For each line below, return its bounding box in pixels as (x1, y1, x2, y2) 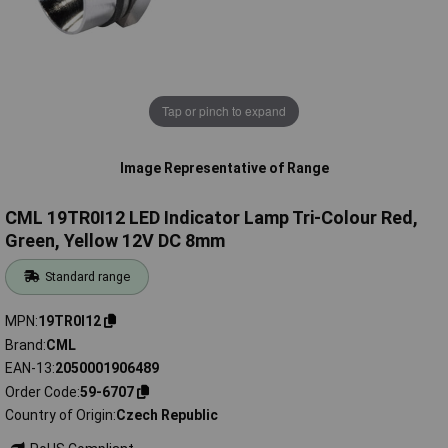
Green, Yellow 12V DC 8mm (5, 230, 225, 252)
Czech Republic (116, 407, 218, 424)
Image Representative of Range (119, 159, 329, 176)
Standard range (45, 269, 131, 285)
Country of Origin (5, 407, 113, 424)
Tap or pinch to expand (162, 102, 286, 120)
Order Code (5, 383, 77, 400)
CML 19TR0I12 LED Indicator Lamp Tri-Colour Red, (5, 207, 418, 229)
